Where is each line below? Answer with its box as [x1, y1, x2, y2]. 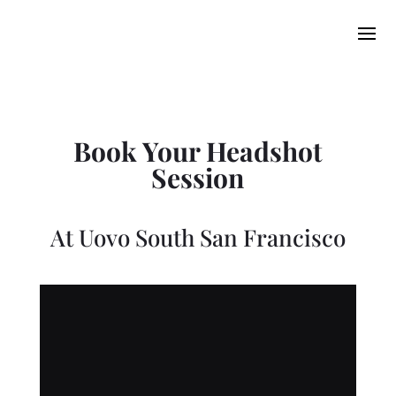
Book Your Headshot [72, 133, 323, 169]
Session [151, 160, 245, 195]
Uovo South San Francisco [72, 222, 346, 253]
